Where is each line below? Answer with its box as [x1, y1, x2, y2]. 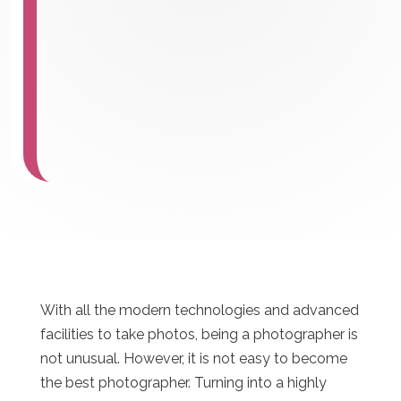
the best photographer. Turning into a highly [39, 374, 327, 392]
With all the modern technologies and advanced [39, 302, 359, 320]
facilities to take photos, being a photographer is [39, 326, 358, 344]
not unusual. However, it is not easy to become [39, 350, 347, 368]
